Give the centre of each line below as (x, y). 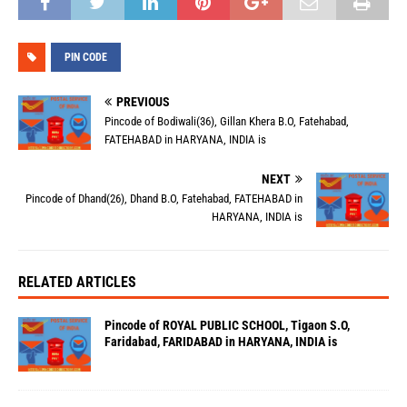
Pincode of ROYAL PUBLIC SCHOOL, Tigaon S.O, (227, 326)
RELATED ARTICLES (77, 283)
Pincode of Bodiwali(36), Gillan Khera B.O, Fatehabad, (227, 121)
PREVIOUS (143, 102)
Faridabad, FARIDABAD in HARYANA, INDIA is (221, 342)
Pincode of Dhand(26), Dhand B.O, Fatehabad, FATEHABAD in (164, 199)
